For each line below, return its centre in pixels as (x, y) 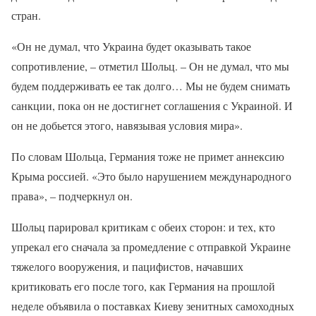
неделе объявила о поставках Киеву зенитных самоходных (153, 306)
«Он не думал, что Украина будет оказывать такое (131, 46)
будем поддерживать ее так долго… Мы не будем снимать (151, 86)
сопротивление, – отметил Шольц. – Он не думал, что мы (150, 66)
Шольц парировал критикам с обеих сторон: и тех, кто (143, 227)
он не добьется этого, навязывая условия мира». (127, 125)
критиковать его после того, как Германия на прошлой (143, 286)
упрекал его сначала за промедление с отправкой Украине (151, 247)
